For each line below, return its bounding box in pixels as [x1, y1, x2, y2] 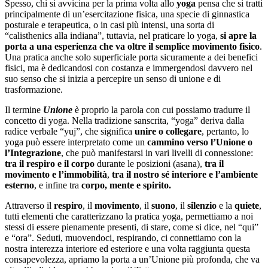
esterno [5, 179, 34, 190]
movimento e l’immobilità [5, 169, 107, 179]
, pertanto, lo [202, 126, 249, 136]
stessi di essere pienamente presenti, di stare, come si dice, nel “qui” [5, 221, 258, 232]
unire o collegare [135, 126, 202, 136]
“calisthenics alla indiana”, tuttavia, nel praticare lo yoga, [5, 30, 220, 41]
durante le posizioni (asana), [97, 158, 205, 169]
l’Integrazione [5, 147, 61, 158]
